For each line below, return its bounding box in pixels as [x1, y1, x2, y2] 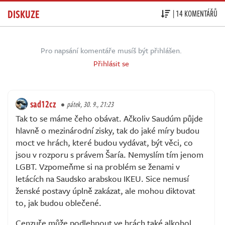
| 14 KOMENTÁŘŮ [173, 8, 217, 20]
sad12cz [30, 97, 56, 110]
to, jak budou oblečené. [16, 196, 101, 209]
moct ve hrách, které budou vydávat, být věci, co [16, 136, 193, 149]
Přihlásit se [93, 57, 129, 69]
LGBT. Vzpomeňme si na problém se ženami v [16, 160, 180, 173]
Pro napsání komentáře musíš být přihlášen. [41, 44, 182, 56]
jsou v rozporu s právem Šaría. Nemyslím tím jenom [16, 148, 203, 161]
